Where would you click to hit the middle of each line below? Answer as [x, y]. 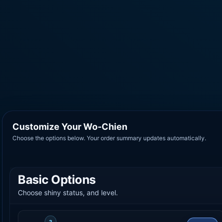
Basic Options [57, 179]
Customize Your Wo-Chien [70, 126]
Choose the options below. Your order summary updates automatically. [109, 138]
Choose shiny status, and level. [68, 192]
